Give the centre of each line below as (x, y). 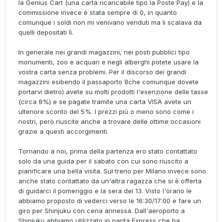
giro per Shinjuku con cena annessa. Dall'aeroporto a (102, 211)
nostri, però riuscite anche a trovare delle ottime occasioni (110, 122)
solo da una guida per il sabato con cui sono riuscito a (103, 161)
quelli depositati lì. (46, 32)
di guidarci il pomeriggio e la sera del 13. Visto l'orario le (105, 191)
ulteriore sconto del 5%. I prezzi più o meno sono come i (106, 112)
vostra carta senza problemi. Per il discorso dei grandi (102, 72)
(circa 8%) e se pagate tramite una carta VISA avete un (105, 102)
